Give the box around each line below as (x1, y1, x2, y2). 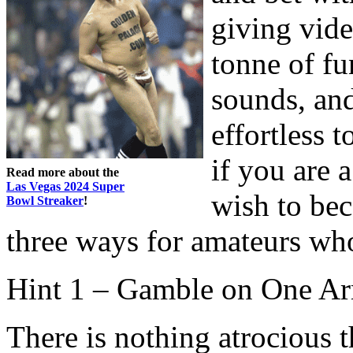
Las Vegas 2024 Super (6, 179, 124, 193)
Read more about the (6, 165, 119, 179)
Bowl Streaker (6, 193, 84, 207)
